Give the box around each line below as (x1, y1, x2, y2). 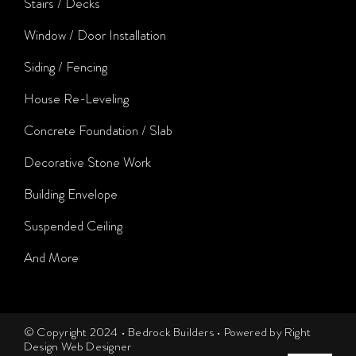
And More (23, 247, 79, 267)
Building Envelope (23, 184, 118, 203)
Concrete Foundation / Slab (23, 120, 172, 140)
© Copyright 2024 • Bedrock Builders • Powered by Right (23, 323, 311, 341)
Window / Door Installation (23, 25, 166, 44)
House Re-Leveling (23, 88, 129, 108)
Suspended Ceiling (23, 215, 122, 235)
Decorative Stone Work (23, 152, 151, 172)
